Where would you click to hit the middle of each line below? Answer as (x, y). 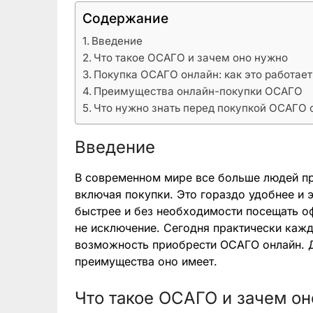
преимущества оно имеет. (146, 262)
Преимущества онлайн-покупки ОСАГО (198, 92)
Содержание (125, 19)
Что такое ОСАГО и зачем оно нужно (191, 58)
